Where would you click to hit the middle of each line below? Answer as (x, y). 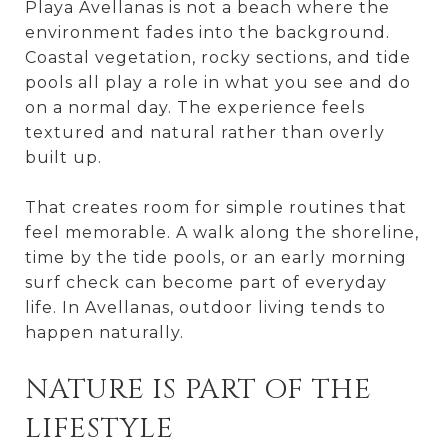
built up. (63, 157)
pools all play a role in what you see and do (218, 82)
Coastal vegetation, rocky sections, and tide (218, 57)
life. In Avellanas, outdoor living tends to (205, 307)
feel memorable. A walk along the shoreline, (222, 232)
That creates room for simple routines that (216, 207)
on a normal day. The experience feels (195, 107)
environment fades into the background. (207, 32)
